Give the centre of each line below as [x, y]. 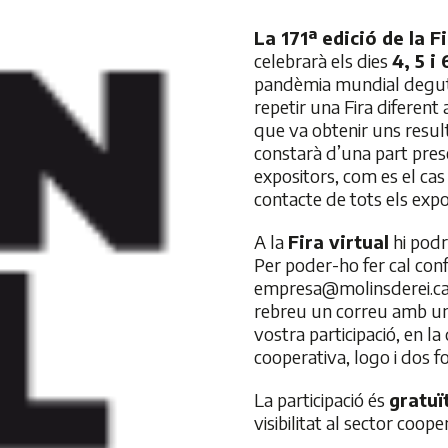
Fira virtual [338, 241]
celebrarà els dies [323, 60]
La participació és [321, 399]
